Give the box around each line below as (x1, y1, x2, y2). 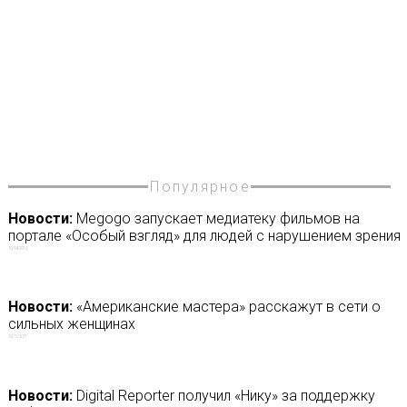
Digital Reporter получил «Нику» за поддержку (72, 386, 375, 404)
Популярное (150, 178, 251, 195)
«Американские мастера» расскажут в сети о (72, 298, 381, 316)
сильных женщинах (7, 315, 135, 333)
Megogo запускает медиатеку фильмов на (72, 210, 360, 227)
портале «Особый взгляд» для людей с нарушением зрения (7, 227, 401, 244)
